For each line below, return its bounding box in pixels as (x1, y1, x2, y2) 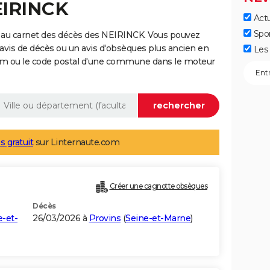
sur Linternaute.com (33, 137, 119, 148)
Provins (89, 213, 121, 224)
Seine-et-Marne (125, 213, 190, 224)
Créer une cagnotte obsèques (109, 181, 207, 191)
